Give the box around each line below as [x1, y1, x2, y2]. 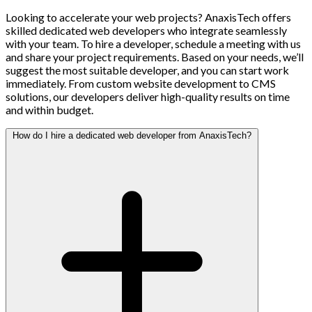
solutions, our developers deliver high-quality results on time [6, 89, 290, 103]
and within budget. [6, 102, 93, 116]
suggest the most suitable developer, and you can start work [6, 63, 289, 77]
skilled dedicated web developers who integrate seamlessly [6, 23, 287, 37]
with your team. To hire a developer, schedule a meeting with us [6, 36, 301, 50]
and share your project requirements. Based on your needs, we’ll [6, 49, 304, 63]
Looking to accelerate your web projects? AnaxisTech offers [6, 10, 291, 24]
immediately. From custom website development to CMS [6, 76, 276, 90]
